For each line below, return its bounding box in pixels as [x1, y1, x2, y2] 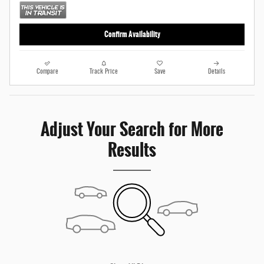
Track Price [90, 68, 118, 75]
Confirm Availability [104, 29, 160, 40]
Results [108, 137, 156, 163]
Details [207, 68, 225, 75]
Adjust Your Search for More [41, 116, 223, 142]
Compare [37, 68, 59, 75]
